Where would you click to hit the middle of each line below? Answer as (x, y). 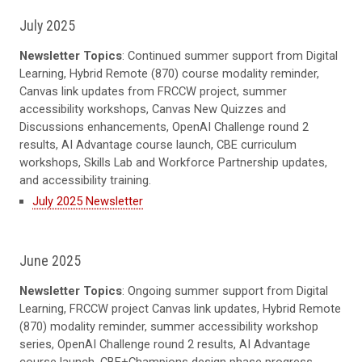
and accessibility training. (85, 180)
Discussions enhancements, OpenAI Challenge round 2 (164, 126)
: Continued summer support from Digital (230, 55)
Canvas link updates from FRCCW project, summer (153, 91)
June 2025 (52, 260)
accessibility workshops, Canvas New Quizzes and (153, 109)
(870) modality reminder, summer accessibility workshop (169, 326)
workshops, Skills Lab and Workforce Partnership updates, (173, 162)
